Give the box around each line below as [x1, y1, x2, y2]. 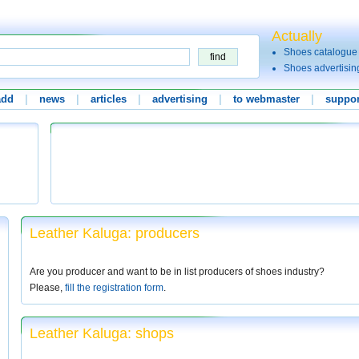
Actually [272, 28, 322, 44]
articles [91, 93, 127, 105]
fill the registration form [65, 282, 163, 293]
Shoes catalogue [284, 46, 357, 58]
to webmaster [233, 93, 300, 105]
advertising [152, 93, 208, 105]
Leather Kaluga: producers [30, 225, 200, 241]
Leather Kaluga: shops [30, 325, 174, 341]
